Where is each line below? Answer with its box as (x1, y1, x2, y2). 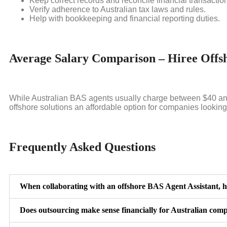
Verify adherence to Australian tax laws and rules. (29, 5, 206, 14)
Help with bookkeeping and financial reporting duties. (29, 14, 220, 23)
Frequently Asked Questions (9, 140, 156, 154)
